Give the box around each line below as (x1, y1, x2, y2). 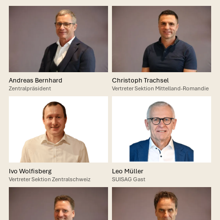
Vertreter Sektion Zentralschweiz (8, 175, 90, 183)
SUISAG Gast (111, 175, 145, 183)
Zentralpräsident (8, 85, 51, 92)
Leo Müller (111, 166, 143, 175)
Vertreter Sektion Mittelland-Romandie (111, 85, 209, 92)
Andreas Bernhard (8, 76, 62, 85)
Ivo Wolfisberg (8, 166, 52, 175)
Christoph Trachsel (111, 76, 169, 85)
